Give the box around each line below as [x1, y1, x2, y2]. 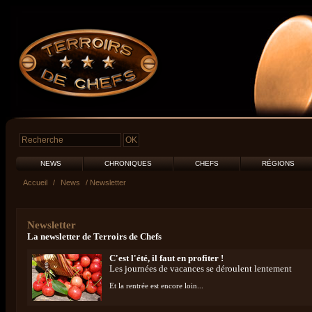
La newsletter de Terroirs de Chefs [27, 231, 162, 242]
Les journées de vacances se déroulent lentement [109, 264, 292, 274]
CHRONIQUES [104, 159, 152, 167]
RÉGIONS [262, 159, 295, 167]
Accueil [23, 178, 47, 187]
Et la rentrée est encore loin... [109, 281, 203, 290]
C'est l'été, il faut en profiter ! [109, 253, 224, 263]
